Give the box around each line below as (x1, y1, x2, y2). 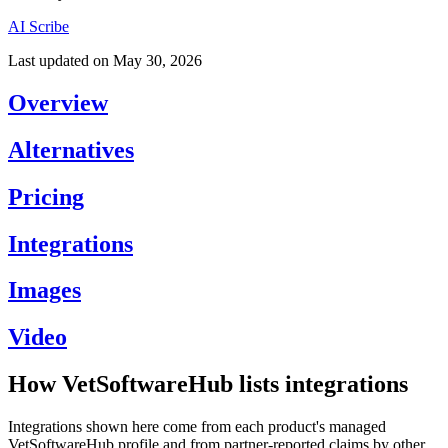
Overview (8, 89, 108, 116)
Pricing (8, 183, 84, 210)
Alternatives (8, 136, 134, 163)
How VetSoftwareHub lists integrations (8, 371, 408, 398)
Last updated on (8, 51, 109, 69)
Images (8, 277, 81, 304)
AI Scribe (8, 17, 69, 35)
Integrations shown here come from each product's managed (8, 418, 386, 436)
